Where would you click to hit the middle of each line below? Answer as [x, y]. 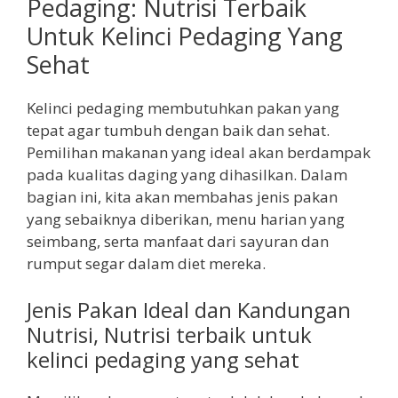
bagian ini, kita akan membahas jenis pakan [182, 197]
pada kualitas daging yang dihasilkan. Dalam [187, 175]
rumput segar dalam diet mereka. [146, 264]
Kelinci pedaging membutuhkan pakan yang [183, 108]
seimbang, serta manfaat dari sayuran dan [178, 242]
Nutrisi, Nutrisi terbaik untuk [169, 334]
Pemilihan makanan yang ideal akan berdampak [199, 153]
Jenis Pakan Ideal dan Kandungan [189, 309]
